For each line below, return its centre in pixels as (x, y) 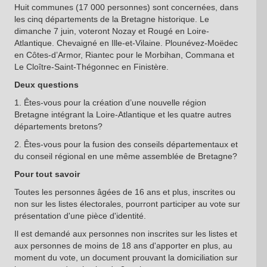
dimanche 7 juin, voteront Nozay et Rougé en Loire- (111, 31)
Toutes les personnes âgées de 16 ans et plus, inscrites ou (125, 192)
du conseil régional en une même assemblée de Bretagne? (125, 156)
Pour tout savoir (47, 174)
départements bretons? (58, 127)
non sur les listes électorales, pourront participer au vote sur (127, 204)
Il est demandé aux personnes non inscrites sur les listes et (125, 234)
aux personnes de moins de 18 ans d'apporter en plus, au (123, 246)
